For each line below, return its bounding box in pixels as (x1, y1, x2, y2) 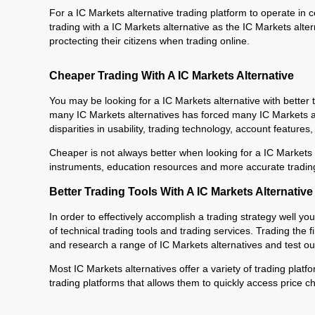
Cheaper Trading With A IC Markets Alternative (49, 69, 294, 82)
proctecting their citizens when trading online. (49, 35, 250, 46)
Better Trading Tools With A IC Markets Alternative (49, 185, 313, 198)
